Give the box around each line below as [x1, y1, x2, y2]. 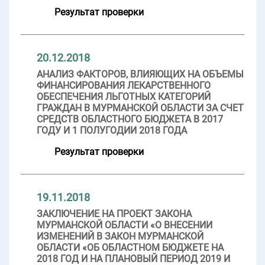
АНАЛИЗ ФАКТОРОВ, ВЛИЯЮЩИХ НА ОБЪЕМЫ [37, 68, 244, 80]
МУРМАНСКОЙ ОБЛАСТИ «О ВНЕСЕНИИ [37, 219, 212, 231]
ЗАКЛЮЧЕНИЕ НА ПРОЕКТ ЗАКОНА [37, 208, 192, 219]
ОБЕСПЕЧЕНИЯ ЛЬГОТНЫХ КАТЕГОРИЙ [37, 91, 211, 102]
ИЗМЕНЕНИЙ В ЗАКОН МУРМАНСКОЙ [37, 230, 203, 242]
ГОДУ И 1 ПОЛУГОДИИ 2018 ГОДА [37, 124, 187, 136]
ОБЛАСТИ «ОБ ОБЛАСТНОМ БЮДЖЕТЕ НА [37, 241, 224, 253]
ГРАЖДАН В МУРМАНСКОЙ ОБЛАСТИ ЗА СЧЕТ [37, 102, 244, 114]
